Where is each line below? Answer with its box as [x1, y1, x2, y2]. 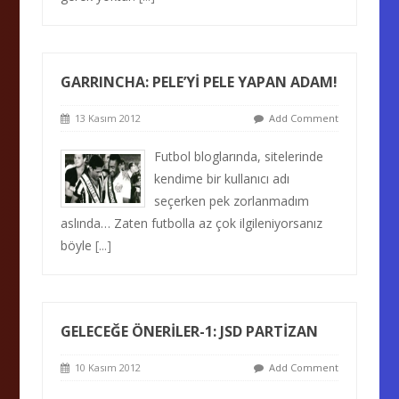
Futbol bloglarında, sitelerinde [154, 148, 324, 165]
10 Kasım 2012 [69, 361, 142, 374]
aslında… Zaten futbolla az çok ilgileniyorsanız [61, 215, 323, 232]
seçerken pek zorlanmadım [154, 192, 310, 209]
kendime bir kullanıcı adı [154, 170, 290, 187]
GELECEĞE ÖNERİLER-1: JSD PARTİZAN [61, 322, 319, 341]
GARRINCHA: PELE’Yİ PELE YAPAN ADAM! [61, 72, 338, 92]
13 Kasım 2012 [69, 111, 142, 125]
